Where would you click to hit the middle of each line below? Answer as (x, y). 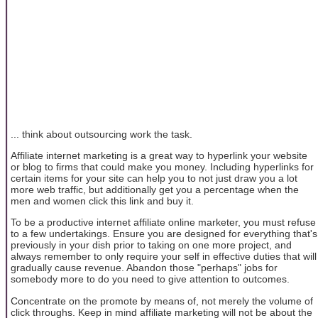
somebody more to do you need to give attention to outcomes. (150, 279)
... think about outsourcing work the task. (102, 134)
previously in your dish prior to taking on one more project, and (151, 245)
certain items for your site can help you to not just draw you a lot (154, 178)
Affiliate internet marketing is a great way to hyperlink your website (159, 155)
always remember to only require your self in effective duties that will (164, 257)
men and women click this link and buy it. (102, 201)
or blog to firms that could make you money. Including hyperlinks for (162, 166)
